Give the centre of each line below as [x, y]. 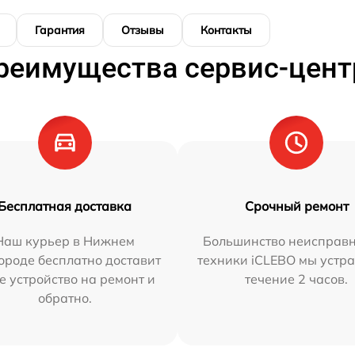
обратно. [65, 298]
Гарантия [60, 31]
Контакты [226, 31]
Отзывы [143, 31]
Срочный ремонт [296, 206]
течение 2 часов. [297, 279]
